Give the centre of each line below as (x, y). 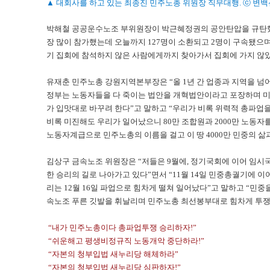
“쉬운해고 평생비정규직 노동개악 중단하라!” (125, 240)
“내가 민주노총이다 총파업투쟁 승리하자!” (121, 227)
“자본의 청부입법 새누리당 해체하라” (112, 254)
